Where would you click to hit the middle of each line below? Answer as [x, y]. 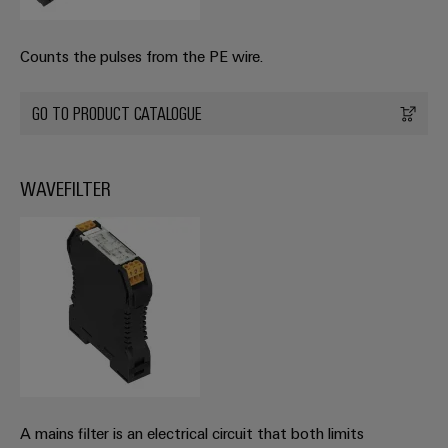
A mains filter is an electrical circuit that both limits [192, 433]
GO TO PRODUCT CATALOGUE [117, 113]
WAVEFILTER [65, 188]
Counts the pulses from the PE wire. [141, 56]
